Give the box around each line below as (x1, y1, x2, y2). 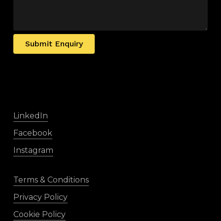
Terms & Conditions (13, 175, 89, 184)
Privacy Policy (13, 192, 68, 202)
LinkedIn (13, 111, 48, 120)
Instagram (13, 146, 53, 155)
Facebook (13, 128, 52, 138)
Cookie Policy (13, 210, 66, 219)
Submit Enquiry (25, 39, 83, 49)
